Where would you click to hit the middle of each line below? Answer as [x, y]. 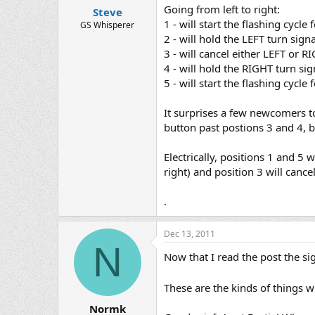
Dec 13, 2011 [189, 234]
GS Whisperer [107, 25]
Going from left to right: [222, 9]
